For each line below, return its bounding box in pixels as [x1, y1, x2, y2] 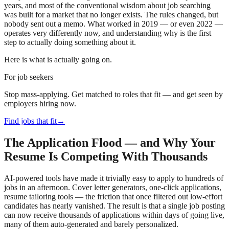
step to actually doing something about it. [4, 37, 136, 47]
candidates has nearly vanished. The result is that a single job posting [4, 201, 225, 210]
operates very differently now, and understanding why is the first [4, 28, 211, 37]
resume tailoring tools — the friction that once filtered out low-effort [4, 192, 222, 201]
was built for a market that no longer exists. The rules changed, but [4, 10, 218, 19]
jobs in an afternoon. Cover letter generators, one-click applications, [4, 182, 221, 192]
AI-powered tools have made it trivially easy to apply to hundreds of [4, 173, 223, 182]
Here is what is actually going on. [4, 55, 112, 64]
